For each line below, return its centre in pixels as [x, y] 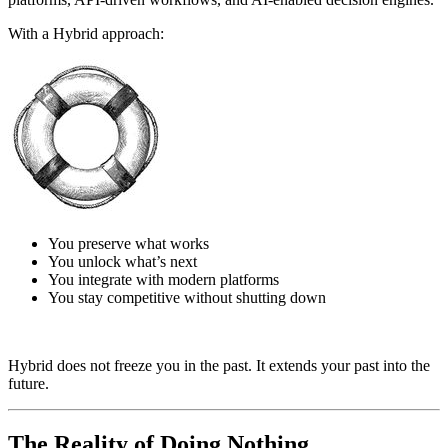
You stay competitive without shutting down [187, 298]
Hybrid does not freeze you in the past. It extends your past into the [219, 366]
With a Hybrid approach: [86, 34]
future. [28, 384]
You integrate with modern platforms [163, 280]
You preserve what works [128, 244]
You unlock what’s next [122, 262]
